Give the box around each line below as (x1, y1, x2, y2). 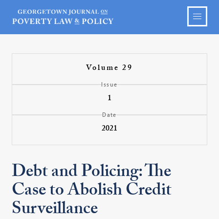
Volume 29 (86, 62, 133, 75)
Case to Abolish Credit (12, 177, 172, 207)
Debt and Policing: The (12, 159, 172, 188)
